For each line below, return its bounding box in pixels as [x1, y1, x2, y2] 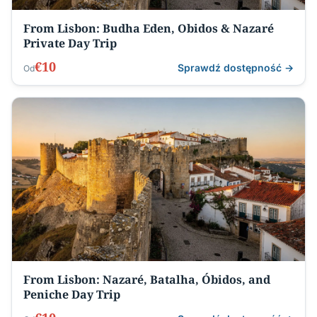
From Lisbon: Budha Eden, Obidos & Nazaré [23, 20, 274, 36]
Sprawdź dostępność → [178, 61, 294, 74]
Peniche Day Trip [23, 287, 120, 303]
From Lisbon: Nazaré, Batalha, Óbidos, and [23, 272, 270, 288]
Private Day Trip [23, 35, 117, 51]
